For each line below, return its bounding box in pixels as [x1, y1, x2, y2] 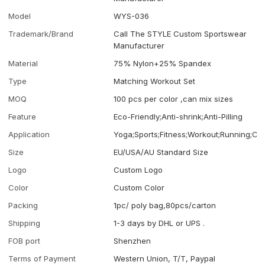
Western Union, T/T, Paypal [114, 253, 216, 263]
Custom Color [114, 182, 165, 192]
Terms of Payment [8, 253, 76, 263]
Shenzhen [114, 235, 151, 245]
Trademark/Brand [8, 28, 74, 38]
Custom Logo [114, 164, 163, 174]
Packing [8, 200, 38, 210]
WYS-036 [114, 11, 150, 21]
